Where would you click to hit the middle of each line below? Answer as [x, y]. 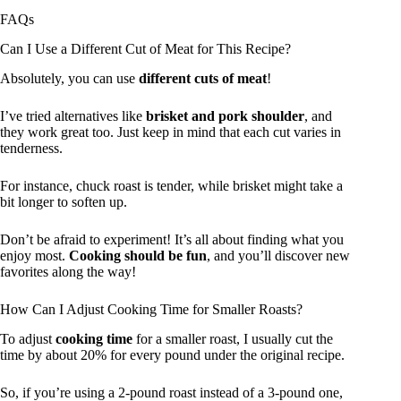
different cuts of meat [203, 78]
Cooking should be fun [138, 255]
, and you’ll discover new [278, 255]
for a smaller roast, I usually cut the [233, 338]
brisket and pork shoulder [225, 115]
